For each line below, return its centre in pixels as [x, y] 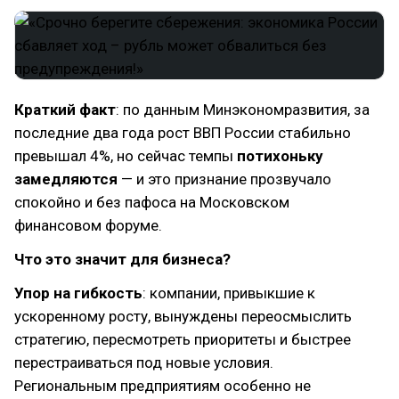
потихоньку [280, 156]
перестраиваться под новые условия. [144, 362]
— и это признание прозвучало [224, 179]
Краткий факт [65, 110]
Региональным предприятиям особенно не [163, 386]
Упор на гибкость [78, 293]
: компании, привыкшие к [229, 293]
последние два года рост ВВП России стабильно [183, 133]
